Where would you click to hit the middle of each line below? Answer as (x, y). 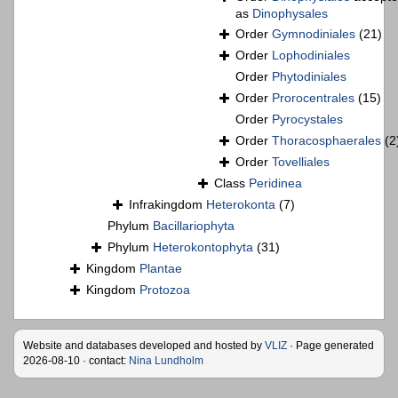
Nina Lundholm (166, 360)
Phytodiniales (309, 76)
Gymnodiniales (314, 33)
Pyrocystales (307, 119)
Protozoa (165, 289)
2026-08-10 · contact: (76, 360)
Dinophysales (290, 13)
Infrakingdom (167, 204)
